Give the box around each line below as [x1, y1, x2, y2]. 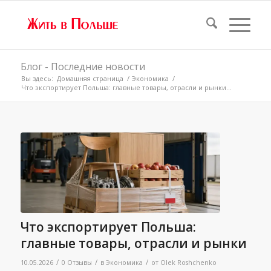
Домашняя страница [56, 74, 123, 83]
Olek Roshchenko [160, 258, 217, 267]
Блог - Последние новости [20, 60, 145, 73]
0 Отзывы [61, 258, 92, 267]
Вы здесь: [21, 74, 53, 83]
